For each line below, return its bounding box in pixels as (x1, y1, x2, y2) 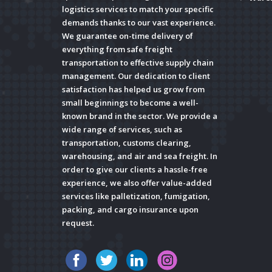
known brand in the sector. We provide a (62, 110, 217, 122)
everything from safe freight (62, 44, 172, 55)
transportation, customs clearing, (62, 137, 191, 149)
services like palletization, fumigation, (62, 191, 210, 202)
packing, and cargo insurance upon (62, 204, 199, 216)
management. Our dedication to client (62, 70, 210, 82)
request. (62, 217, 94, 229)
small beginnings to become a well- (62, 97, 199, 109)
